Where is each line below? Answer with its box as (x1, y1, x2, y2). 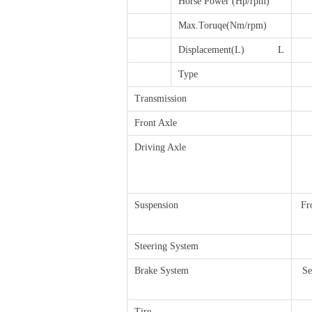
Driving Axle (134, 142, 186, 153)
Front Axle (134, 118, 177, 128)
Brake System (134, 265, 189, 276)
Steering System (134, 241, 198, 251)
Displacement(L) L (178, 45, 284, 55)
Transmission (134, 93, 187, 104)
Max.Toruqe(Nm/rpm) (178, 20, 267, 31)
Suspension (134, 200, 178, 210)
